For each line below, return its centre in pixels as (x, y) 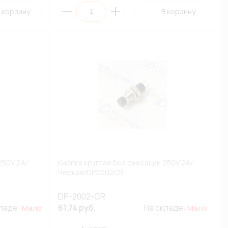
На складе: (165, 208)
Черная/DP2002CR (91, 172)
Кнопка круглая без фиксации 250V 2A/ (126, 163)
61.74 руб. (77, 208)
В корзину (178, 11)
